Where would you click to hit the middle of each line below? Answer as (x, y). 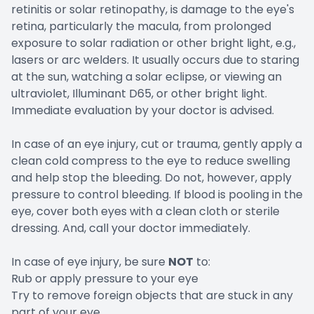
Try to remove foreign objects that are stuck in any (152, 295)
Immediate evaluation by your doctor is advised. (143, 110)
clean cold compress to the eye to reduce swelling (151, 161)
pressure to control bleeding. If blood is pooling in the (157, 194)
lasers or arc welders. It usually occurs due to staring (155, 60)
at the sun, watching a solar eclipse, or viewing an (146, 76)
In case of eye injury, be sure (90, 261)
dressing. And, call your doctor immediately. (131, 228)
